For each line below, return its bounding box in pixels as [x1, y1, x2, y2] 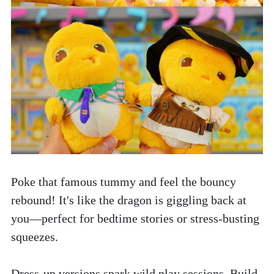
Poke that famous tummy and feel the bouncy [11, 175, 236, 189]
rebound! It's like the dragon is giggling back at [11, 193, 246, 207]
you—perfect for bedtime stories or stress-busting [11, 212, 259, 226]
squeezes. [11, 230, 58, 244]
